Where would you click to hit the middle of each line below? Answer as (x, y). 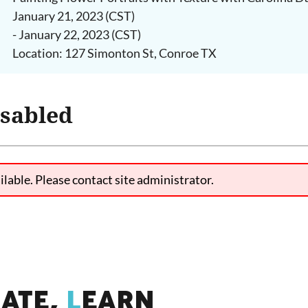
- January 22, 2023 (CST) (76, 34)
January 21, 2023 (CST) (73, 16)
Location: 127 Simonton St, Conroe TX (114, 53)
